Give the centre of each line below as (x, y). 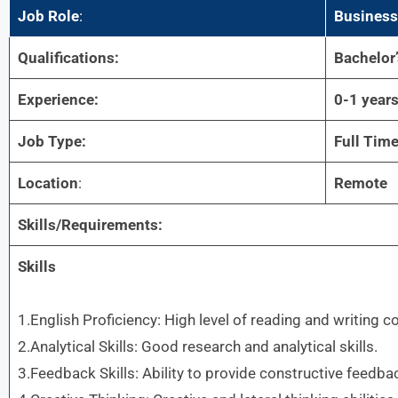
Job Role (48, 16)
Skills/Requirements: (90, 225)
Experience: (58, 99)
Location (48, 183)
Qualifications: (68, 58)
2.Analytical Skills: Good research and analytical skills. (197, 346)
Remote (360, 183)
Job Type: (52, 141)
